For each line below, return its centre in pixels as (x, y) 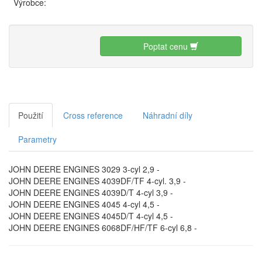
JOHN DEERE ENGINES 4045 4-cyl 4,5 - (84, 204)
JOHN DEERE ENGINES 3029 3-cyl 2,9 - (84, 169)
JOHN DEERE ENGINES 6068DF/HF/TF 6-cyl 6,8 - (103, 227)
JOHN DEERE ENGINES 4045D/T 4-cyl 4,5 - (91, 216)
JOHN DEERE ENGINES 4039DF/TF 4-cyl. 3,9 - (97, 180)
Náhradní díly (168, 115)
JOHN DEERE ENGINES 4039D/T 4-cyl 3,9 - (91, 192)
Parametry (37, 139)
